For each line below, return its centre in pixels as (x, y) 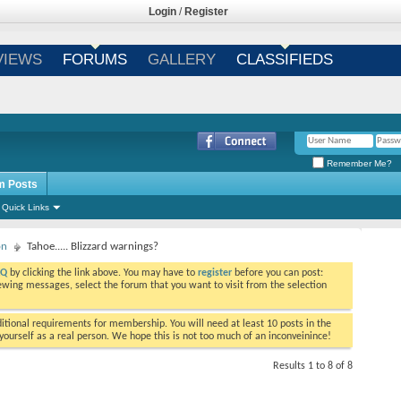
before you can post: (277, 273)
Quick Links (26, 207)
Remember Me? (358, 163)
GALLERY (181, 60)
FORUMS (94, 60)
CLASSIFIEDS (284, 60)
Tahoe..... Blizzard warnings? (93, 247)
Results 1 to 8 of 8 (313, 366)
